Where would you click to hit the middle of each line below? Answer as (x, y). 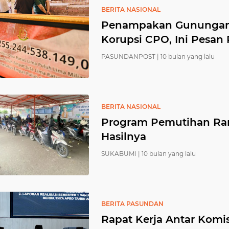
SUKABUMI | (121, 154)
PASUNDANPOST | (130, 56)
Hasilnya (124, 136)
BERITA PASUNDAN (132, 204)
